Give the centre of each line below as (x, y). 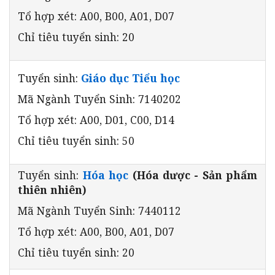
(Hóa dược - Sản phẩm (193, 175)
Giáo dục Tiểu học (130, 78)
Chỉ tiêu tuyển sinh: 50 (76, 140)
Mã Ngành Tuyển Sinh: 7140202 (99, 99)
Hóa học (106, 175)
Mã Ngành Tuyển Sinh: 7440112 (99, 210)
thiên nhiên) (52, 189)
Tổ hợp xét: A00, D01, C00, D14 (96, 119)
